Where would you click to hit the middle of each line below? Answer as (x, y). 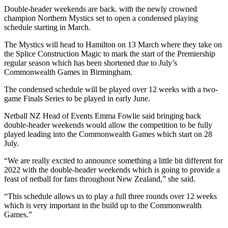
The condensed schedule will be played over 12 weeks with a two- (111, 90)
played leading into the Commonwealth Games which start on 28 (108, 134)
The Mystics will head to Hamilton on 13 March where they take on (113, 45)
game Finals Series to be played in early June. (77, 99)
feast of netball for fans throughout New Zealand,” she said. (100, 179)
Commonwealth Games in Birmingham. (68, 72)
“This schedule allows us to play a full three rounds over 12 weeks (110, 196)
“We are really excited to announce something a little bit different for (113, 161)
